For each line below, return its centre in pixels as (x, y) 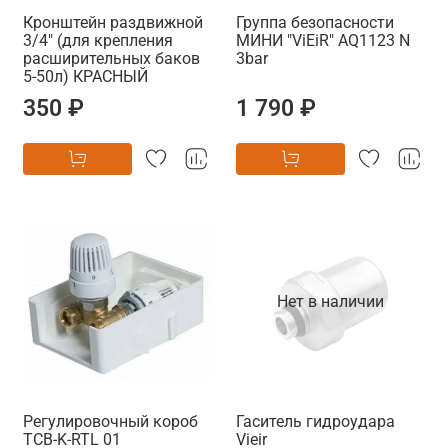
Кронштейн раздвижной (113, 22)
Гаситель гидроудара (315, 421)
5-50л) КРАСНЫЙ (85, 76)
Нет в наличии (330, 302)
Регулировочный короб (110, 421)
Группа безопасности (315, 22)
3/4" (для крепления (98, 40)
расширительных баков (111, 58)
